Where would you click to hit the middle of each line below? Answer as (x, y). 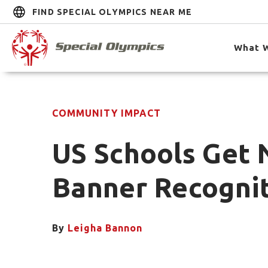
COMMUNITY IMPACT (106, 113)
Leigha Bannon (105, 228)
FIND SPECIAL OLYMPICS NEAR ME (112, 12)
